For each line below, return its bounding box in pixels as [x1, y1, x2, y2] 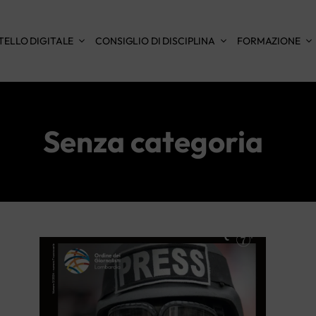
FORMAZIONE [237, 34, 300, 47]
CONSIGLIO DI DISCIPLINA [95, 34, 216, 47]
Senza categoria [42, 122, 263, 160]
